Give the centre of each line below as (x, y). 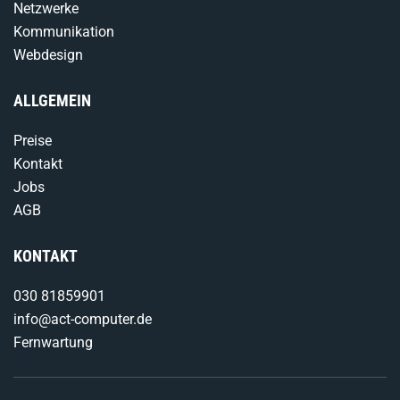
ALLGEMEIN (52, 100)
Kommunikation (64, 32)
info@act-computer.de (83, 319)
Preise (33, 141)
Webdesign (48, 55)
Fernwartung (53, 342)
